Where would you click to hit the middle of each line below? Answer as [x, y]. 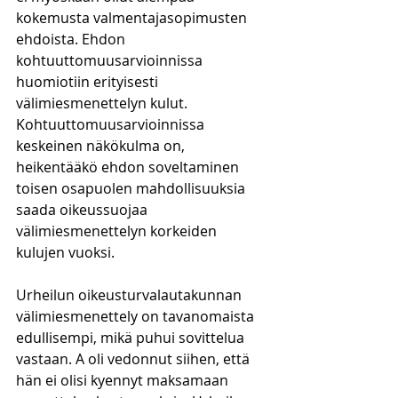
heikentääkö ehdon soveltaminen [129, 167]
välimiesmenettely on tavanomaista [137, 316]
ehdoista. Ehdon [72, 39]
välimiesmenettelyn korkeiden [118, 231]
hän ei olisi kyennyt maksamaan [124, 380]
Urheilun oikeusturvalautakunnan [131, 295]
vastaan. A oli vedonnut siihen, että [135, 359]
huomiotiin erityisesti [89, 82]
